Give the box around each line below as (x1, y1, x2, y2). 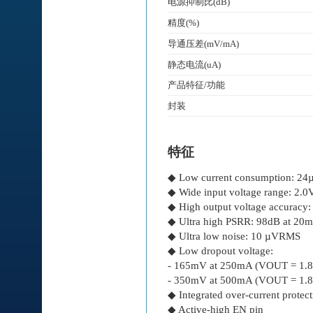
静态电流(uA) (168, 59, 221, 70)
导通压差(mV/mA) (168, 38, 239, 49)
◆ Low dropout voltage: (168, 245, 273, 256)
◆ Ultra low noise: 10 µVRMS (168, 230, 300, 242)
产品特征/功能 (168, 80, 225, 91)
